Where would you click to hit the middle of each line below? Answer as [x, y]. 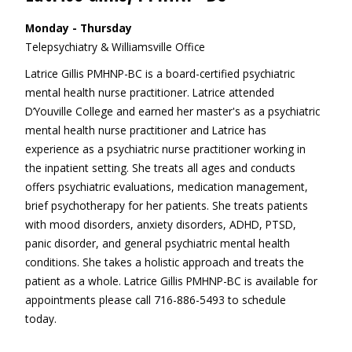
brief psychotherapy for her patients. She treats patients [166, 205]
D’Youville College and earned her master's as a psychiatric [172, 111]
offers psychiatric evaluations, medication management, [166, 187]
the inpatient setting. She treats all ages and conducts [160, 168]
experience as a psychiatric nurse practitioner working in [165, 149]
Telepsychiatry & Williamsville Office [115, 47]
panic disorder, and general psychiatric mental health [157, 243]
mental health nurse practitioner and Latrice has [145, 130]
